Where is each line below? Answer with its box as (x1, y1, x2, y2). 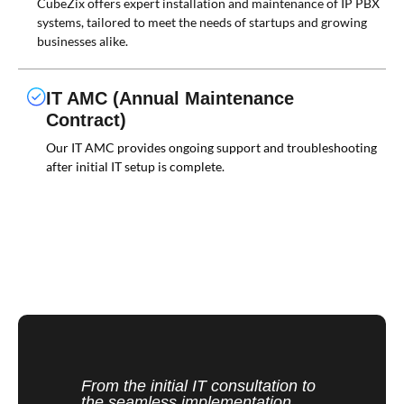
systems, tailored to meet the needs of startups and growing (37, 14, 367, 30)
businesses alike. (37, 33, 128, 49)
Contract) (46, 110, 126, 130)
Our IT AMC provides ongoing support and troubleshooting (46, 140, 377, 155)
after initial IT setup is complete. (46, 159, 225, 174)
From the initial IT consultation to (81, 377, 316, 395)
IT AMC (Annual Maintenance (46, 88, 294, 108)
